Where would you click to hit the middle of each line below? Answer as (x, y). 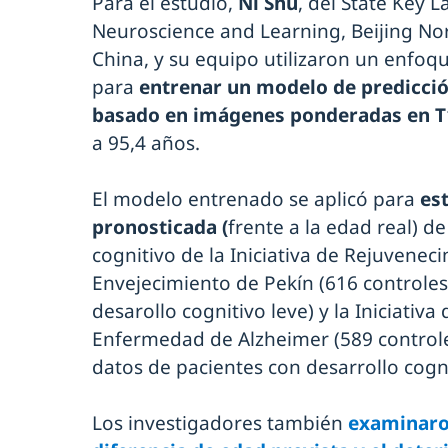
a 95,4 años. (146, 142)
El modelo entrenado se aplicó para (253, 198)
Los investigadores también (220, 422)
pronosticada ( (160, 226)
